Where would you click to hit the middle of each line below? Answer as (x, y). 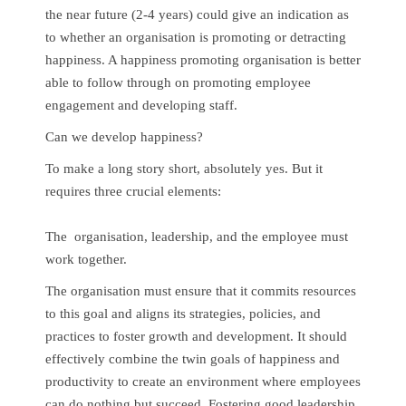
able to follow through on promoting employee (178, 82)
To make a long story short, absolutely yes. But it (184, 168)
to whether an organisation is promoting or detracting (196, 37)
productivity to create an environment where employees (203, 381)
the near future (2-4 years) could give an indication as (197, 14)
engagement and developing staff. (141, 105)
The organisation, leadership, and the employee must (197, 236)
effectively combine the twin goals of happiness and (193, 358)
